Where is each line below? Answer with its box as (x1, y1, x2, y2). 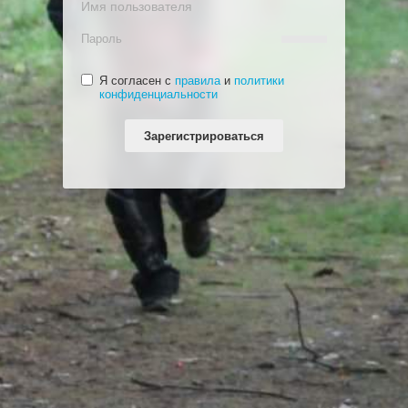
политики (234, 74, 284, 87)
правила (175, 74, 220, 87)
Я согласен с (99, 74, 175, 87)
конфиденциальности (99, 87, 218, 101)
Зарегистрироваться (144, 129, 264, 143)
